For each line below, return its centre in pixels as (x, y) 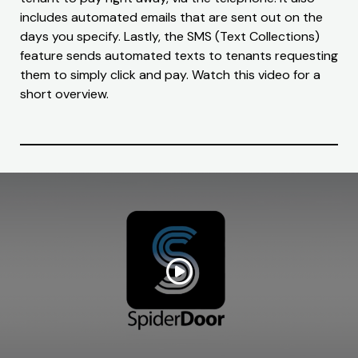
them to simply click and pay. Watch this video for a (170, 75)
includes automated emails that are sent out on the (171, 18)
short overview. (64, 94)
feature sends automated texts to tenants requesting (179, 56)
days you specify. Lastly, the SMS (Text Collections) (170, 37)
